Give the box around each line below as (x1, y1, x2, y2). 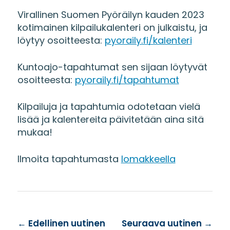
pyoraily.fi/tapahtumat (74, 73, 179, 86)
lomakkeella (121, 152, 176, 165)
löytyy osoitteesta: (17, 34, 105, 47)
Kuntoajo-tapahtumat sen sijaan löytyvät (17, 61, 207, 73)
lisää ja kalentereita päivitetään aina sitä (17, 113, 204, 126)
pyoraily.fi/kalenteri (104, 34, 192, 47)
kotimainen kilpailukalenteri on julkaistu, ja (17, 21, 207, 34)
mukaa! (17, 126, 52, 139)
